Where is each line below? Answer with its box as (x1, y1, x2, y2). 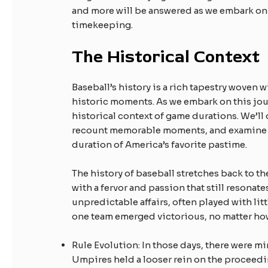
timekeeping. (72, 19, 133, 31)
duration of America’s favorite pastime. (72, 139, 248, 151)
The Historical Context (72, 47, 260, 68)
